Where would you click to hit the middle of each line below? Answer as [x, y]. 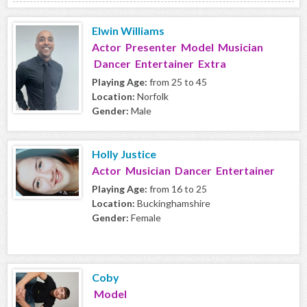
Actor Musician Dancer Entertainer [183, 171]
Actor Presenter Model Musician [177, 47]
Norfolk [152, 97]
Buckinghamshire [173, 204]
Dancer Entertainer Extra [159, 64]
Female [145, 218]
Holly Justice [124, 154]
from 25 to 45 [177, 82]
